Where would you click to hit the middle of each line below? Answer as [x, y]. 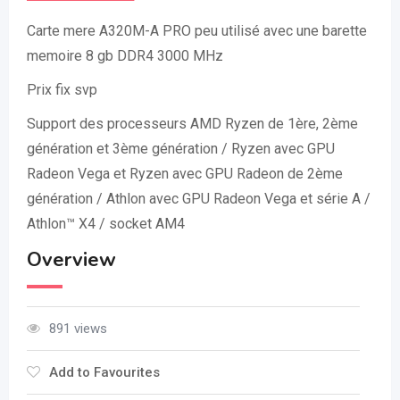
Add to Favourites [104, 372]
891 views [78, 329]
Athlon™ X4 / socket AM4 [106, 224]
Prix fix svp [62, 90]
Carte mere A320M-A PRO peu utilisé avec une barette [197, 31]
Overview [71, 260]
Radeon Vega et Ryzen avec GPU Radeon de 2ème [185, 174]
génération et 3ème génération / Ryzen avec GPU [181, 149]
